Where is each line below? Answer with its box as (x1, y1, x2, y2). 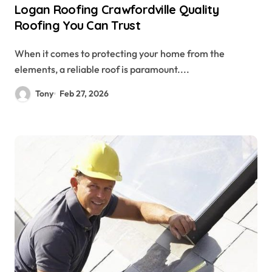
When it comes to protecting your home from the (15, 47, 24, 59)
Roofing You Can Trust (15, 17, 140, 33)
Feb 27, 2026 (59, 87, 109, 99)
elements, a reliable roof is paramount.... (15, 63, 189, 75)
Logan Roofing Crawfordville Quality (15, 1, 219, 17)
